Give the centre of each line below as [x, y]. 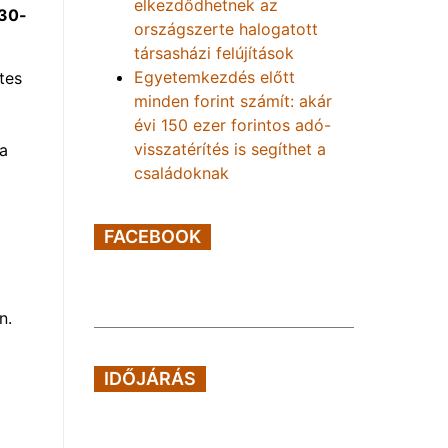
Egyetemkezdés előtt [214, 77]
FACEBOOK [152, 236]
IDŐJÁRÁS [150, 378]
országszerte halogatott [226, 29]
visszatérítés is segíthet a [230, 149]
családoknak [181, 173]
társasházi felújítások [214, 53]
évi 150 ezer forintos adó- [232, 125]
